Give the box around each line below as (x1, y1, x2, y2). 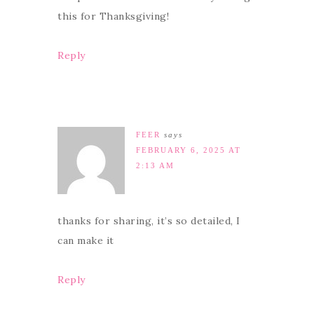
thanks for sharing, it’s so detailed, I (57, 214, 240, 227)
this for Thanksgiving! (57, 9, 169, 22)
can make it (57, 233, 114, 247)
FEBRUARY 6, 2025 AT (136, 145, 241, 154)
